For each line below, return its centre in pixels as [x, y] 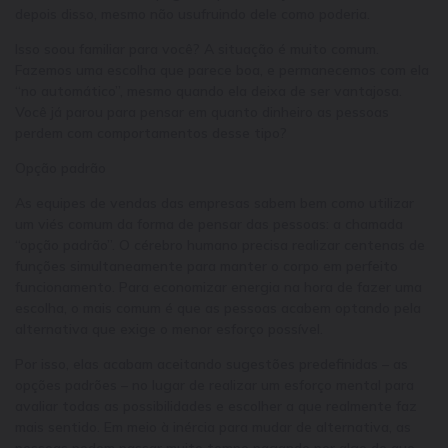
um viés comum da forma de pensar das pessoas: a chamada [209, 223]
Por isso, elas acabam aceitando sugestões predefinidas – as [211, 363]
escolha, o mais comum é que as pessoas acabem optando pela [218, 307]
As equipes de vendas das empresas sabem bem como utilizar [214, 202]
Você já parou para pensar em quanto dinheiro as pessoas [202, 111]
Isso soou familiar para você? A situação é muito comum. [197, 48]
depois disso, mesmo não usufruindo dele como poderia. [192, 13]
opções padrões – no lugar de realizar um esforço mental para [214, 384]
